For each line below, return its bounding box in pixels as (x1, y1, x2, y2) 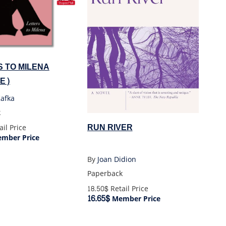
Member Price (109, 192, 160, 205)
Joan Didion (97, 153, 136, 166)
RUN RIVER (87, 120, 133, 135)
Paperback (87, 167, 123, 180)
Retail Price (108, 182, 148, 195)
